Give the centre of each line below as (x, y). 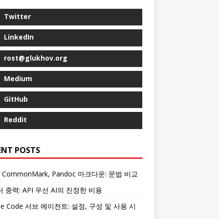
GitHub (16, 99)
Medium (18, 78)
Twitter (17, 16)
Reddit (15, 120)
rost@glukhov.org (35, 58)
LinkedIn (19, 37)
